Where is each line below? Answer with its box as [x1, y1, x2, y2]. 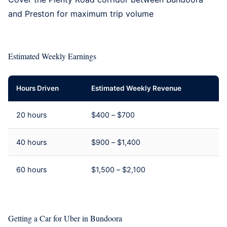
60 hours [16, 165, 47, 174]
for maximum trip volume [54, 8, 154, 19]
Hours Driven [16, 84, 59, 92]
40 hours [16, 137, 47, 146]
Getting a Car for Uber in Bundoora [8, 212, 122, 223]
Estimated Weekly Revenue [91, 84, 181, 92]
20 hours [16, 110, 47, 119]
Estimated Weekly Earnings [8, 50, 96, 61]
